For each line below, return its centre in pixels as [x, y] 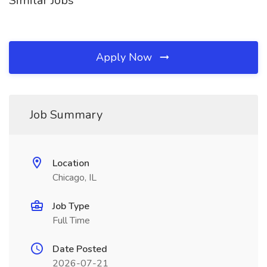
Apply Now [125, 57]
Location [71, 163]
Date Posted [80, 249]
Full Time [71, 221]
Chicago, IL [74, 178]
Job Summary [66, 115]
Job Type [71, 206]
